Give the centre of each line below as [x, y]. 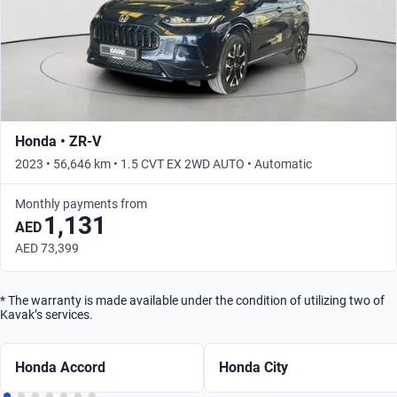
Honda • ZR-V [58, 142]
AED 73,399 [47, 249]
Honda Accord [60, 368]
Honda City [253, 368]
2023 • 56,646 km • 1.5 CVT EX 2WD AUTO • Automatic [163, 164]
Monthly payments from [81, 204]
